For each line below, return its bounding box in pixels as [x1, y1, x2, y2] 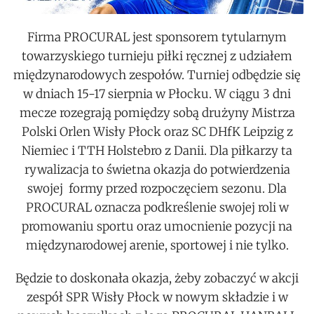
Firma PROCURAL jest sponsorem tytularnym [27, 29, 287, 45]
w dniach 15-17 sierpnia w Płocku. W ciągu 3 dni [23, 86, 291, 102]
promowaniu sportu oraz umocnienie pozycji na [22, 218, 292, 234]
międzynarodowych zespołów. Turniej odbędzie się [13, 67, 301, 83]
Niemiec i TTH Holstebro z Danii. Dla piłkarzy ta [22, 142, 292, 158]
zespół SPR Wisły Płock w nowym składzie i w [26, 289, 288, 305]
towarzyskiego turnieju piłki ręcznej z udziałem [22, 48, 292, 64]
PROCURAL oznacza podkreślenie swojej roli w [25, 199, 289, 215]
